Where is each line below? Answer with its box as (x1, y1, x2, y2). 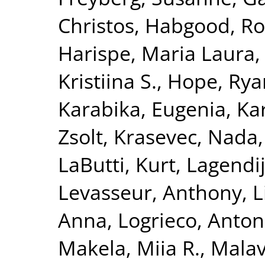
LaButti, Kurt (58, 150, 176, 178)
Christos (58, 11, 134, 39)
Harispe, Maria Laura (58, 39, 255, 67)
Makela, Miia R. (58, 234, 200, 261)
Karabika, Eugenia (58, 95, 226, 122)
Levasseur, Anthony (58, 178, 242, 206)
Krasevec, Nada (114, 122, 258, 150)
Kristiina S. (58, 67, 157, 95)
